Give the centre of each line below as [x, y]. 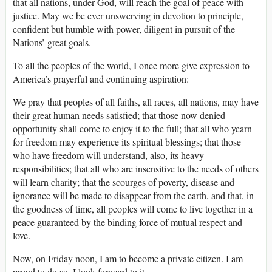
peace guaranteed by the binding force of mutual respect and [127, 222]
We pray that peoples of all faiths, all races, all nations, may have [136, 102]
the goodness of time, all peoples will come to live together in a [133, 209]
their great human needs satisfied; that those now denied [119, 115]
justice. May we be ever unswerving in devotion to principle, [128, 16]
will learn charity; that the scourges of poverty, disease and [124, 182]
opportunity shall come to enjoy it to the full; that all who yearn [132, 129]
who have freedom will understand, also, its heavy [108, 155]
